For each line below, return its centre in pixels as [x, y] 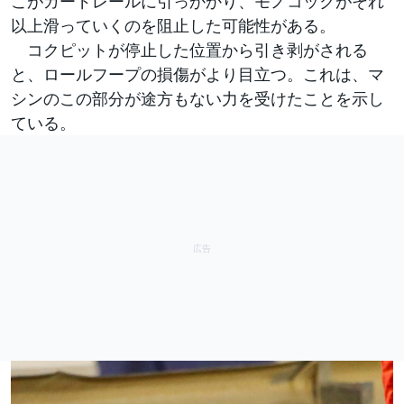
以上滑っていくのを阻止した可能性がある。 [173, 25]
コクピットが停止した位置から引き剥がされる [189, 49]
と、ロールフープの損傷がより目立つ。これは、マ [197, 73]
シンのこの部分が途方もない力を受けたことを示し [197, 98]
